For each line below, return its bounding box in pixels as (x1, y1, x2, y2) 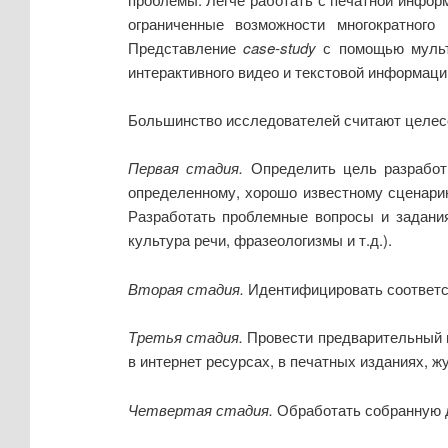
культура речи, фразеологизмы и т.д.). (127, 229, 392, 251)
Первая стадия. (127, 157, 244, 179)
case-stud (242, 36, 308, 58)
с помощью (323, 36, 404, 58)
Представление (127, 36, 243, 58)
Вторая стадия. (127, 277, 244, 299)
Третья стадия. (127, 326, 243, 348)
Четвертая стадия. (127, 398, 273, 420)
